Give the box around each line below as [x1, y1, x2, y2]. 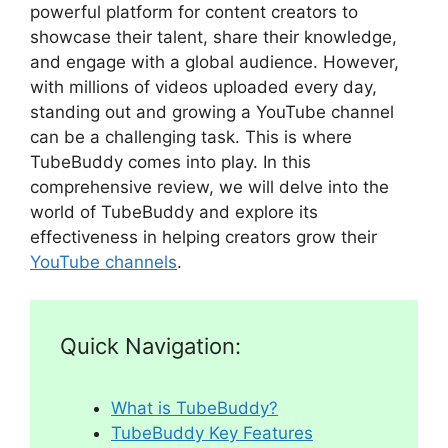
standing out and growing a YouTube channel [30, 101, 394, 122]
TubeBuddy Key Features [111, 423, 313, 443]
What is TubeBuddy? [111, 398, 278, 418]
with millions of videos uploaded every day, [30, 76, 377, 97]
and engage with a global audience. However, [30, 51, 399, 72]
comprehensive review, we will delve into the [30, 176, 389, 197]
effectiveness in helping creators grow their [30, 226, 377, 247]
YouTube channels [30, 251, 177, 272]
